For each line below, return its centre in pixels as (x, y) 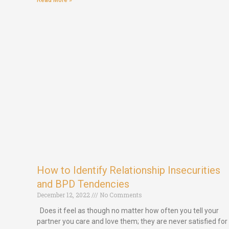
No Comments (120, 195)
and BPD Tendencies (83, 184)
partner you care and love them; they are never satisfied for (132, 222)
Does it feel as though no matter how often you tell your (128, 211)
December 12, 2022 (64, 195)
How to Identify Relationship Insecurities (129, 170)
